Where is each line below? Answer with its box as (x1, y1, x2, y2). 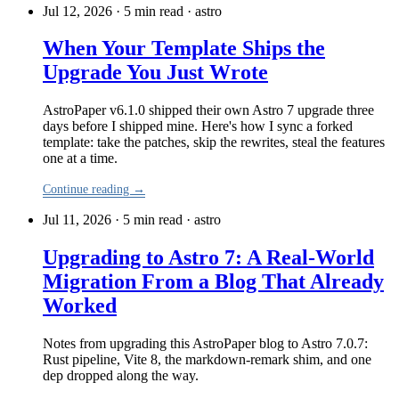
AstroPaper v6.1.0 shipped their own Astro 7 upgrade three (43, 102, 374, 118)
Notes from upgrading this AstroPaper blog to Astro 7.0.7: (43, 336, 368, 352)
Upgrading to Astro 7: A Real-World (43, 246, 374, 270)
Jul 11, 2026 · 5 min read (43, 212, 183, 228)
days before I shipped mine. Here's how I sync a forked (43, 118, 353, 134)
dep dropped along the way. (43, 368, 199, 384)
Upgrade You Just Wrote (43, 61, 268, 85)
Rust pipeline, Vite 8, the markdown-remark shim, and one (43, 352, 371, 368)
